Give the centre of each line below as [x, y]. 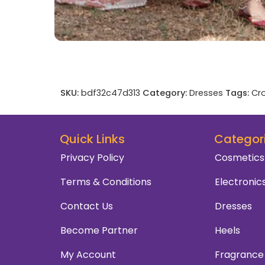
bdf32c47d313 [111, 93]
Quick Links [92, 139]
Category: [165, 93]
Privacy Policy [92, 158]
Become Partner [99, 231]
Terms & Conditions [106, 182]
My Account [88, 255]
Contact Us [87, 206]
